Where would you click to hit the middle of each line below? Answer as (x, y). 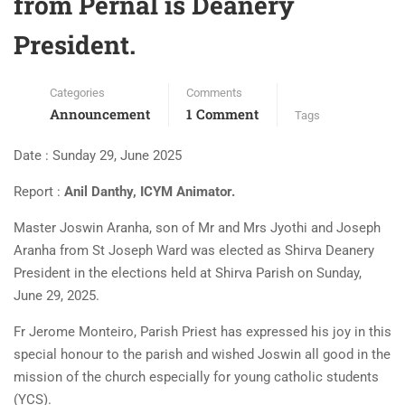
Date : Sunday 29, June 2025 (98, 155)
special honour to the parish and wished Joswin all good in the (202, 354)
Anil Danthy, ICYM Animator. (150, 192)
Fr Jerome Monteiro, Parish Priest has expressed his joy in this (202, 332)
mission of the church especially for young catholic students (196, 377)
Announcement (100, 114)
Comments (214, 93)
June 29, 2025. (57, 296)
